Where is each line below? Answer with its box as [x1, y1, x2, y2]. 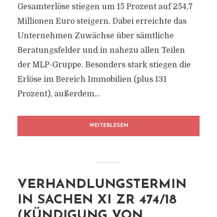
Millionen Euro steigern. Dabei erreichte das [17, 17, 186, 26]
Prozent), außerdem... [17, 90, 100, 98]
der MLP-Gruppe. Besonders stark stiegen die [17, 61, 191, 69]
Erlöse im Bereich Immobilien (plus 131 [17, 75, 167, 84]
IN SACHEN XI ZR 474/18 [17, 194, 176, 207]
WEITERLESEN [89, 123, 128, 128]
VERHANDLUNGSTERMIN [17, 178, 186, 191]
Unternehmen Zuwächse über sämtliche [17, 31, 174, 40]
